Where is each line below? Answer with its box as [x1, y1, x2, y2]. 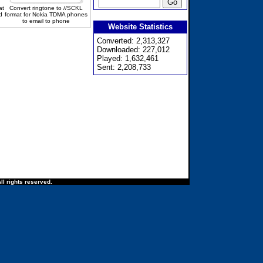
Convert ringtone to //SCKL [9, 5, 83, 11]
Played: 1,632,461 [97, 54, 159, 63]
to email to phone [22, 18, 70, 24]
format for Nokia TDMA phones [4, 11, 87, 18]
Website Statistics [108, 22, 173, 31]
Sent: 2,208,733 [97, 63, 151, 72]
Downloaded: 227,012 [97, 45, 170, 54]
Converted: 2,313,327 [97, 36, 170, 45]
